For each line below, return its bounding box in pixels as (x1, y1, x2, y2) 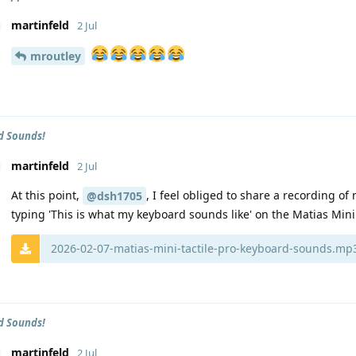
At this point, (11, 187, 83, 203)
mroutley (30, 48, 81, 64)
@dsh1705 (87, 188, 142, 204)
